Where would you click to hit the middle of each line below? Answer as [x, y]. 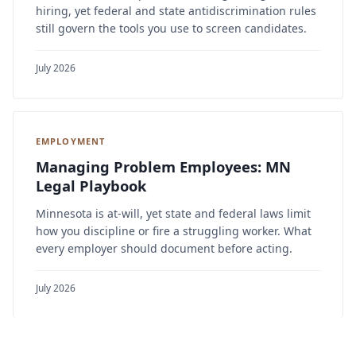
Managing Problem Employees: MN [163, 166]
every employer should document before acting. [164, 248]
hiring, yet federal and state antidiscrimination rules [176, 10]
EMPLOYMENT [70, 141]
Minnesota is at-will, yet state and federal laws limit [173, 213]
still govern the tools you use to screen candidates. [171, 28]
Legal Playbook [91, 185]
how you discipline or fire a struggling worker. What [174, 230]
